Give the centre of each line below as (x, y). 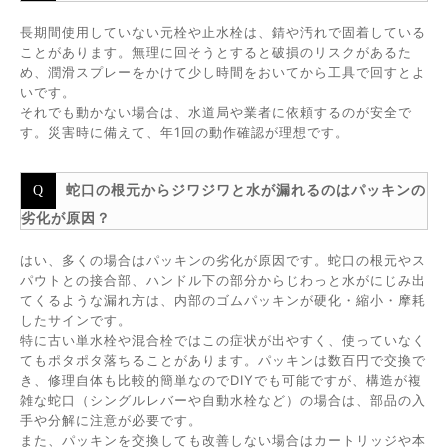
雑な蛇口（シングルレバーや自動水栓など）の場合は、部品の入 (223, 400)
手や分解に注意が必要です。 (111, 420)
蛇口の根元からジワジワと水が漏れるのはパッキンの (246, 190)
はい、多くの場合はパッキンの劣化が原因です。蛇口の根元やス (223, 260)
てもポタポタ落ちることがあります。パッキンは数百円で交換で (223, 360)
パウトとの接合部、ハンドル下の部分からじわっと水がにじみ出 (223, 280)
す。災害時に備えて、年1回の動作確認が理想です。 (184, 132)
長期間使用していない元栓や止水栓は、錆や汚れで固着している (223, 32)
